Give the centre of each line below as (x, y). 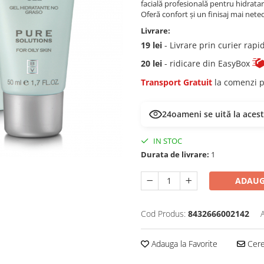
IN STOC (167, 141)
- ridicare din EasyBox (207, 64)
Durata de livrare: (175, 154)
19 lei (151, 45)
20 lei (151, 64)
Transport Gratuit (176, 82)
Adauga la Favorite (183, 243)
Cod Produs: (163, 213)
